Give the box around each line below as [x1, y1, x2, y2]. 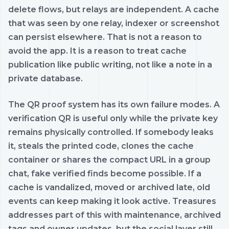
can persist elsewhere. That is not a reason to [8, 32, 202, 42]
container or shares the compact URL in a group [8, 154, 211, 165]
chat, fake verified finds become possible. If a [8, 168, 201, 178]
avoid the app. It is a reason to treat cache [8, 45, 187, 56]
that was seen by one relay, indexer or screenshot [8, 18, 219, 28]
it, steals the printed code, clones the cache [8, 141, 194, 151]
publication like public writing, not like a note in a [8, 59, 212, 70]
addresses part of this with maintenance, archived [8, 210, 221, 220]
